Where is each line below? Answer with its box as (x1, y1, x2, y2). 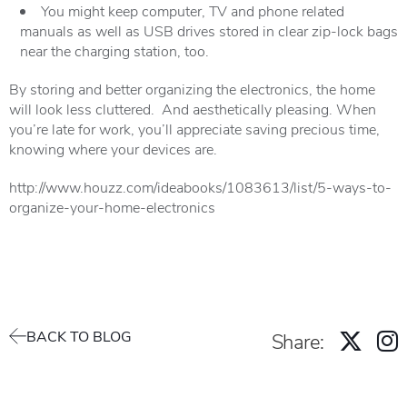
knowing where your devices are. (9, 139, 217, 158)
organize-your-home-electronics (9, 197, 215, 216)
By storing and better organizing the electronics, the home (9, 79, 375, 98)
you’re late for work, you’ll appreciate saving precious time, (9, 119, 380, 138)
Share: (271, 327, 324, 354)
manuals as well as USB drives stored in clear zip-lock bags (20, 21, 398, 40)
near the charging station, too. (20, 41, 209, 60)
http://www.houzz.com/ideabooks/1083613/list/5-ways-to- (9, 177, 392, 196)
